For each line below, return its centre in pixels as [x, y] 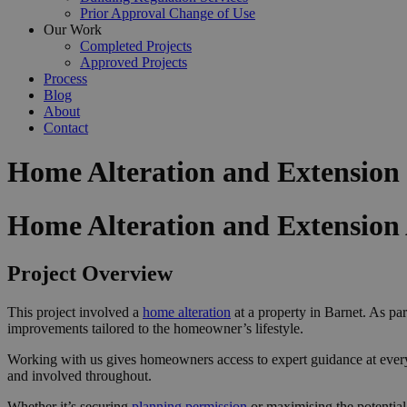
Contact [66, 128]
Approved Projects [134, 62]
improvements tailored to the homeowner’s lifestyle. [155, 329]
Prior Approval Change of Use [168, 13]
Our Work [73, 30]
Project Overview [90, 274]
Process [65, 79]
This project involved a [75, 313]
